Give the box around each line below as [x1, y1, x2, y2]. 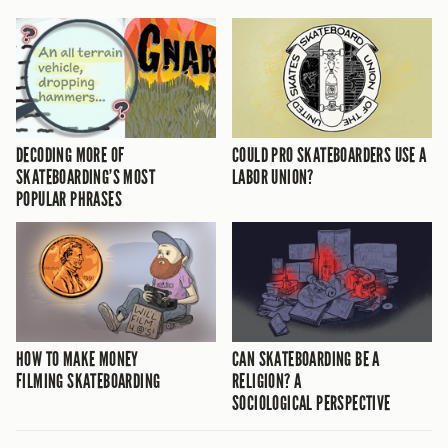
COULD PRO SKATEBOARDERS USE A [232, 142, 427, 167]
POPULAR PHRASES [16, 186, 123, 211]
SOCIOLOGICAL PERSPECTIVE [232, 390, 391, 415]
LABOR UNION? [232, 164, 314, 189]
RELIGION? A [232, 368, 302, 393]
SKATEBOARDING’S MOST [16, 164, 156, 189]
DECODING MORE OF [16, 142, 125, 167]
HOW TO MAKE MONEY [16, 346, 139, 371]
